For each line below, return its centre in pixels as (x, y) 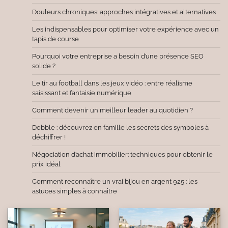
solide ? (44, 66)
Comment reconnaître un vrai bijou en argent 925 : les (115, 181)
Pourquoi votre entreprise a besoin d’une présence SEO (118, 56)
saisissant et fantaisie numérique (82, 93)
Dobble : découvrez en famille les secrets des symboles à (120, 127)
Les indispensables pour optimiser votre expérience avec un (125, 29)
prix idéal (46, 164)
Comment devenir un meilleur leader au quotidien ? (112, 110)
